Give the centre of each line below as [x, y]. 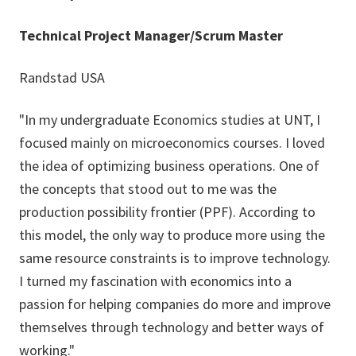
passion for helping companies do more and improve [175, 304]
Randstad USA [62, 77]
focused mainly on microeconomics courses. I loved [172, 143]
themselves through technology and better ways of [172, 327]
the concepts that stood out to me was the [148, 189]
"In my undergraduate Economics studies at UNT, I [170, 120]
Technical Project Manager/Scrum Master [151, 35]
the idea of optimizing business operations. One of [169, 166]
